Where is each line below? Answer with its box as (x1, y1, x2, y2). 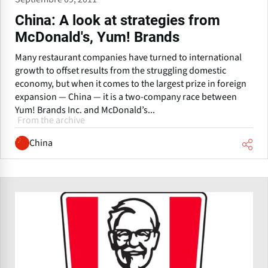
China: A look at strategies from (15, 11, 220, 29)
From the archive (17, 113, 85, 127)
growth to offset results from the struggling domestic (15, 63, 226, 77)
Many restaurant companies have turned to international (15, 50, 242, 64)
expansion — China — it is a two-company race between (15, 90, 237, 103)
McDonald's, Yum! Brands (15, 28, 179, 45)
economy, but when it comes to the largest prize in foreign (15, 77, 246, 90)
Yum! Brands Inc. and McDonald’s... (15, 103, 155, 117)
